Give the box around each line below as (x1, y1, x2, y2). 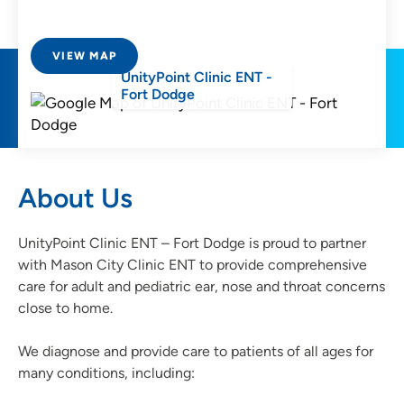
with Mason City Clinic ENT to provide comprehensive (18, 256, 367, 274)
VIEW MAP (52, 50, 116, 63)
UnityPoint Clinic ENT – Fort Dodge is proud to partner (18, 234, 366, 252)
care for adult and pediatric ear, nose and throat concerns (18, 278, 385, 296)
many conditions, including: (18, 364, 195, 382)
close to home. (18, 299, 113, 317)
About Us (18, 181, 133, 216)
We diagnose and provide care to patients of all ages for (18, 343, 373, 361)
